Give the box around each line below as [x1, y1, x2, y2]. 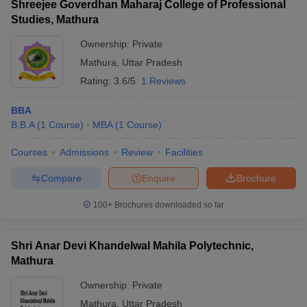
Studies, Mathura [11, 14, 99, 25]
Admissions [60, 147, 109, 158]
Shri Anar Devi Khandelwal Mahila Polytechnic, [11, 240, 254, 251]
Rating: [80, 75, 114, 86]
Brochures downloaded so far [112, 200, 224, 210]
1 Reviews [141, 75, 186, 86]
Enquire [142, 172, 175, 184]
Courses [11, 147, 47, 158]
